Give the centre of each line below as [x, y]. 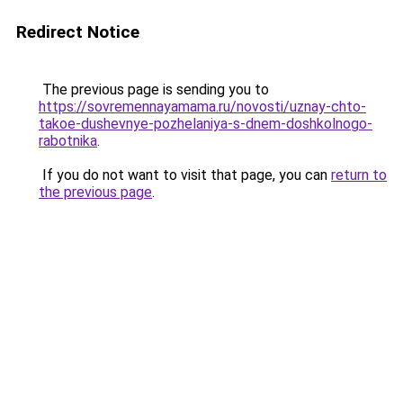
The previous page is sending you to [154, 90]
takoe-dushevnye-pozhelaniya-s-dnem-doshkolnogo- [206, 124]
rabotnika [68, 141]
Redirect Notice [78, 32]
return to [359, 175]
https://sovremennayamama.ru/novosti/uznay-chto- [202, 107]
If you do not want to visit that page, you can [185, 175]
